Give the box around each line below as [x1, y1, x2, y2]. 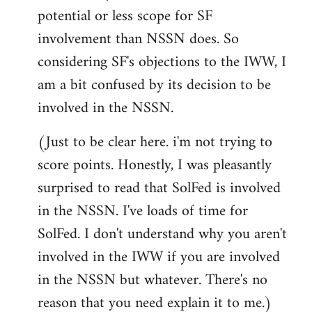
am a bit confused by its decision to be [38, 71, 271, 99]
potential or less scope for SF [38, 2, 212, 30]
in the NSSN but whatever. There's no [38, 266, 267, 294]
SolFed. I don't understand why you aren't [38, 220, 287, 248]
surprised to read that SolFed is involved [38, 174, 281, 202]
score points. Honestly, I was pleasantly [38, 151, 272, 179]
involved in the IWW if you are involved [38, 243, 280, 271]
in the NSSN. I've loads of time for [38, 197, 248, 225]
